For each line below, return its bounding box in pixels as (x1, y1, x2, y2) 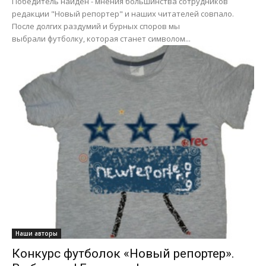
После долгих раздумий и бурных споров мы (12, 20, 180, 31)
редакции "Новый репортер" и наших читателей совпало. (12, 8, 234, 19)
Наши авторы (15, 229, 58, 238)
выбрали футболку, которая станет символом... (12, 33, 191, 44)
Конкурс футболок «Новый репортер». (12, 246, 235, 261)
